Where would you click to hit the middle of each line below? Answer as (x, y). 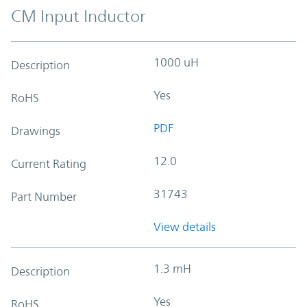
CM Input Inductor (78, 16)
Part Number (44, 196)
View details (185, 226)
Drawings (36, 131)
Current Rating (49, 163)
